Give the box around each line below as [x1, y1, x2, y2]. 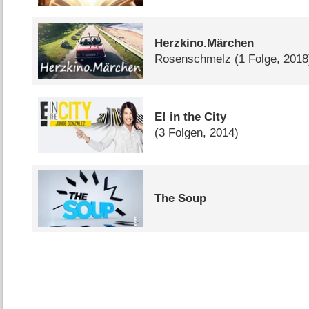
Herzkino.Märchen [154, 37, 255, 50]
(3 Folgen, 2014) [154, 126, 239, 140]
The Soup [154, 192, 207, 206]
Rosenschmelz [154, 52, 232, 66]
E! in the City [154, 110, 227, 124]
